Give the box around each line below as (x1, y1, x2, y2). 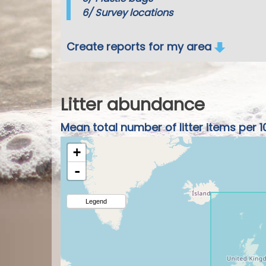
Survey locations (95, 5, 173, 20)
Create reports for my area (66, 39, 214, 54)
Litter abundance (61, 92, 205, 116)
